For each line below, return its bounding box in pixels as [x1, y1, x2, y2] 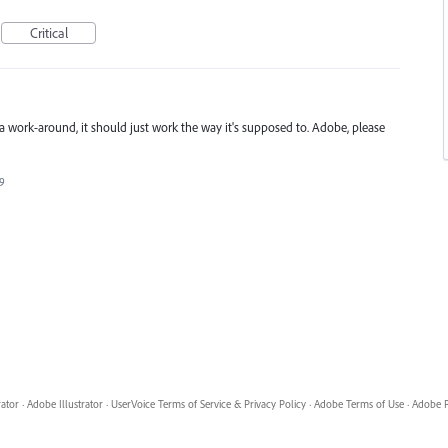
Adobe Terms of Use [313, 397, 404, 412]
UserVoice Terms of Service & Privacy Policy [110, 397, 306, 412]
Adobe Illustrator [26, 397, 103, 412]
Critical [29, 24, 68, 42]
